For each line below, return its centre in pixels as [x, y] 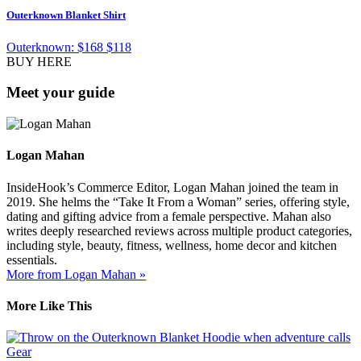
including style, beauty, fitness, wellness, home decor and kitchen [172, 245]
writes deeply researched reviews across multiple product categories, [179, 230]
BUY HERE [39, 61]
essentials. [32, 259]
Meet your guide [60, 93]
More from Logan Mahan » [76, 274]
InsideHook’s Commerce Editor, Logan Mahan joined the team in [172, 187]
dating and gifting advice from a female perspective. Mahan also [169, 216]
